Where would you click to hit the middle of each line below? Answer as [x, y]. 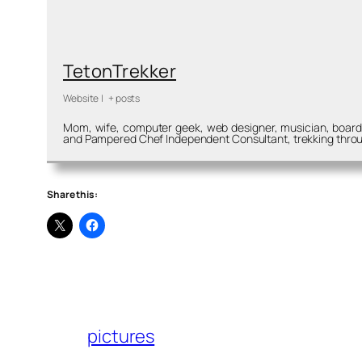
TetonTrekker [120, 72]
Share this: [72, 195]
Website [81, 99]
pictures [121, 337]
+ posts [124, 99]
